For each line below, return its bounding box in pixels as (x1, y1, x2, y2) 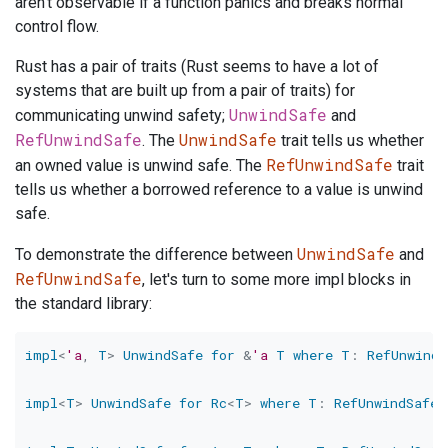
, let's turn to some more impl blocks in (142, 270, 411, 290)
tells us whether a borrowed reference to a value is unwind (15, 180, 423, 200)
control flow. (15, 17, 99, 37)
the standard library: (15, 294, 152, 314)
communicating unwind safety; (15, 106, 229, 126)
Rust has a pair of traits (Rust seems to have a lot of (15, 57, 379, 77)
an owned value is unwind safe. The (15, 156, 266, 176)
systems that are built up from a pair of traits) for (15, 81, 355, 101)
